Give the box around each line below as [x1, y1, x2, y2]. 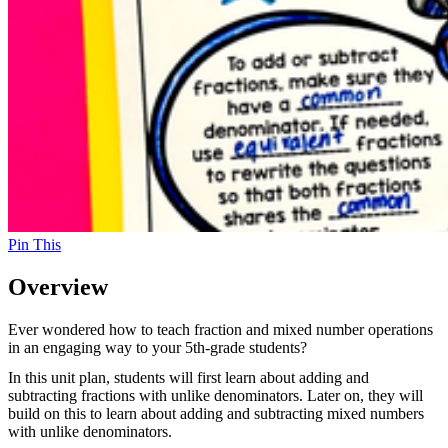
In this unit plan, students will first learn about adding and [8, 369, 369, 387]
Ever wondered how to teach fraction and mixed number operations [8, 321, 433, 339]
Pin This [8, 236, 61, 254]
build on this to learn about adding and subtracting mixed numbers [8, 405, 424, 423]
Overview [8, 274, 108, 301]
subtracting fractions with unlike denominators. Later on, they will [8, 387, 423, 405]
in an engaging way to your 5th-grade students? [8, 339, 307, 357]
